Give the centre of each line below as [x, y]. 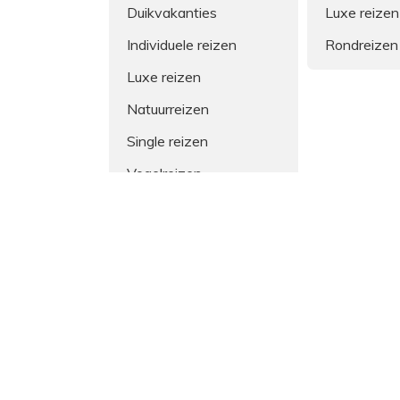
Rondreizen [362, 44]
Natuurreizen [168, 108]
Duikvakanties [172, 12]
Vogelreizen [164, 173]
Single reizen [167, 141]
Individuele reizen [182, 44]
